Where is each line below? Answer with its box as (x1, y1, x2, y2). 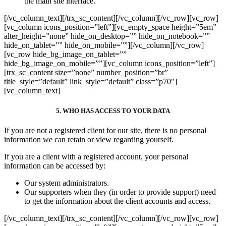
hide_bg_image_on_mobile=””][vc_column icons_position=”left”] (4, 59, 215, 68)
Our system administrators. (24, 178, 109, 187)
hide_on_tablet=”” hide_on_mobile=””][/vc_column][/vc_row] (4, 41, 204, 50)
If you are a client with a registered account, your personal (4, 152, 188, 161)
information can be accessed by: (4, 161, 105, 170)
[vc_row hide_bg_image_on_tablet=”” (4, 50, 127, 59)
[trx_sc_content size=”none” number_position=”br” (4, 68, 168, 77)
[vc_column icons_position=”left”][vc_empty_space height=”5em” (4, 23, 216, 32)
